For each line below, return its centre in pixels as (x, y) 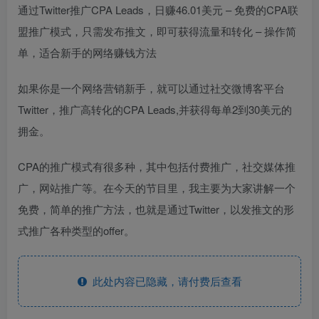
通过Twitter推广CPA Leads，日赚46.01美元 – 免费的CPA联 (158, 9)
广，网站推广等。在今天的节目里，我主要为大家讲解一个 (157, 187)
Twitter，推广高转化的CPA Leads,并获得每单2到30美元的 (155, 109)
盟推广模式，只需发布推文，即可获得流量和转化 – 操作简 (157, 31)
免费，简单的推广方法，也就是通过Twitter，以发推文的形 (156, 209)
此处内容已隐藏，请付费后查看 (164, 281)
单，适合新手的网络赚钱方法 (87, 52)
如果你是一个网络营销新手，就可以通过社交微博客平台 (151, 88)
